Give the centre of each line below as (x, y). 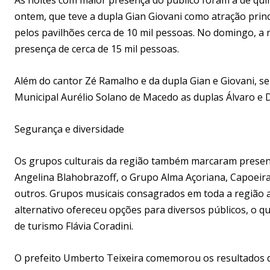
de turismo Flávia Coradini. (74, 226)
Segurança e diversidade (69, 129)
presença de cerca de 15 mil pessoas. (97, 49)
